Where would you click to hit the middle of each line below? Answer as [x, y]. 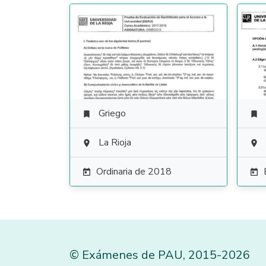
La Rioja [115, 142]
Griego [112, 113]
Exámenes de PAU [132, 255]
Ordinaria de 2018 [134, 172]
